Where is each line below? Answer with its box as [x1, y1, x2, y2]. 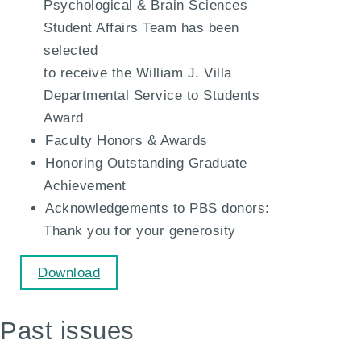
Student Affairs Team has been [44, 20, 239, 36]
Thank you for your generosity [44, 223, 236, 239]
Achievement [44, 178, 127, 194]
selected [44, 43, 98, 59]
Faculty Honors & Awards [45, 133, 208, 149]
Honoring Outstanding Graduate [45, 156, 247, 172]
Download [38, 265, 101, 281]
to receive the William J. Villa [44, 65, 232, 81]
